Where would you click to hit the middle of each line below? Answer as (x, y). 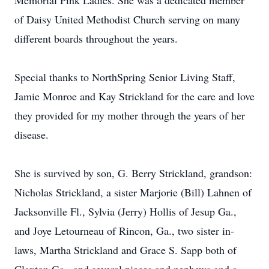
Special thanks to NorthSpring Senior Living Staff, (125, 77)
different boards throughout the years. (96, 38)
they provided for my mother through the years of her (130, 115)
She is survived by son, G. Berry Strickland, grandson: (133, 173)
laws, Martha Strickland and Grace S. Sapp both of (125, 250)
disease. (32, 134)
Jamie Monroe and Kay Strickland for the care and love (134, 96)
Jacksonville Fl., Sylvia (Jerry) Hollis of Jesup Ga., (125, 211)
